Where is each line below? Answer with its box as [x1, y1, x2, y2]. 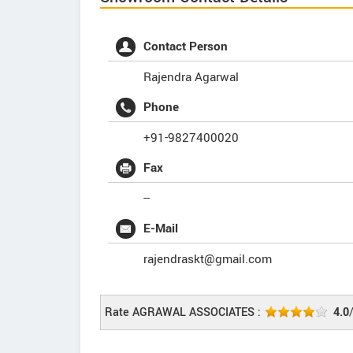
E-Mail [143, 220, 178, 237]
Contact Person [143, 38, 228, 55]
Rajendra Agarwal [143, 69, 239, 86]
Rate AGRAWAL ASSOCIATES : [105, 304, 261, 321]
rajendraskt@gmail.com [143, 251, 272, 268]
